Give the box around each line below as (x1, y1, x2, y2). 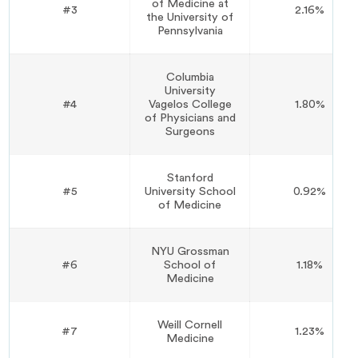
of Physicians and (144, 111, 236, 124)
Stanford (166, 171, 213, 184)
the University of (146, 10, 234, 23)
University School (144, 185, 236, 197)
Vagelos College (148, 97, 232, 110)
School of (164, 258, 217, 271)
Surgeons (165, 125, 215, 137)
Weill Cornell (157, 318, 223, 331)
